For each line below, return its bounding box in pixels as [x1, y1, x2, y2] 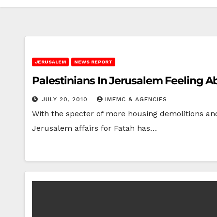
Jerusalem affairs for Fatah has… [32, 124, 157, 133]
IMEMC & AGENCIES [105, 96, 167, 103]
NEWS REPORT [74, 59, 112, 64]
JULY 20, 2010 [42, 96, 90, 103]
